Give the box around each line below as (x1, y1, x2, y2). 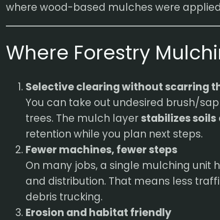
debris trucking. (26, 190, 103, 204)
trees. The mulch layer (26, 111, 141, 126)
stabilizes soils (141, 111, 217, 126)
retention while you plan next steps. (26, 127, 203, 141)
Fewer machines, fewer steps (26, 142, 178, 157)
